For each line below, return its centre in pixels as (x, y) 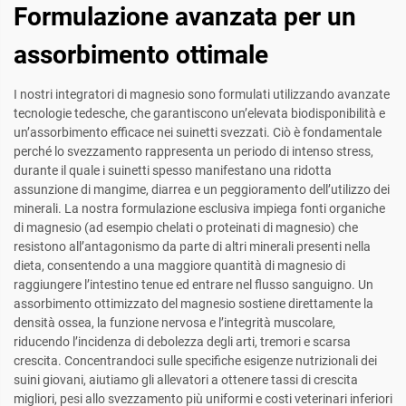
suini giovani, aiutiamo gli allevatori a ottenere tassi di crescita (186, 380)
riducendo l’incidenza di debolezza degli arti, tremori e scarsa (182, 342)
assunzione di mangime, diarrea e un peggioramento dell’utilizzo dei (202, 190)
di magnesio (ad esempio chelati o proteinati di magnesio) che (186, 228)
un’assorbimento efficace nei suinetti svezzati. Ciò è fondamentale (198, 133)
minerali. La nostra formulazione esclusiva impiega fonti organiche (199, 209)
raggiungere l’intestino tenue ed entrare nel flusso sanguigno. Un (193, 285)
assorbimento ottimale (141, 55)
